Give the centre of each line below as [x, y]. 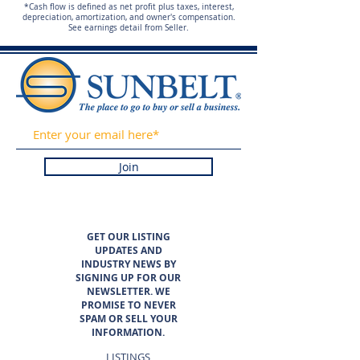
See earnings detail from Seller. [129, 28]
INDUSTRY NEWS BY [128, 264]
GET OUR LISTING [128, 237]
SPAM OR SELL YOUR [128, 319]
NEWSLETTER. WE [128, 291]
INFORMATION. [128, 332]
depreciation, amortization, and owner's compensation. [129, 17]
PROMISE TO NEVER [128, 305]
